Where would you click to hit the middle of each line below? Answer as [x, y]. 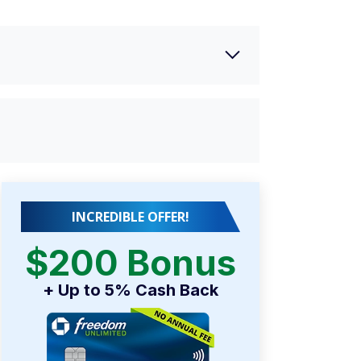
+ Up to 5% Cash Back [131, 290]
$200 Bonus [131, 262]
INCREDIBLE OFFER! [131, 216]
